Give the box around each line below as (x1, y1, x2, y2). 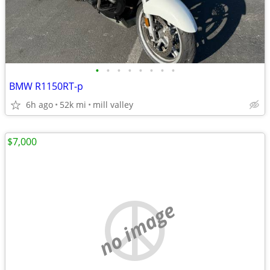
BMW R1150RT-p (9, 80, 83, 93)
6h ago (26, 99, 53, 110)
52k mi (60, 99, 86, 110)
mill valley (93, 99, 133, 110)
